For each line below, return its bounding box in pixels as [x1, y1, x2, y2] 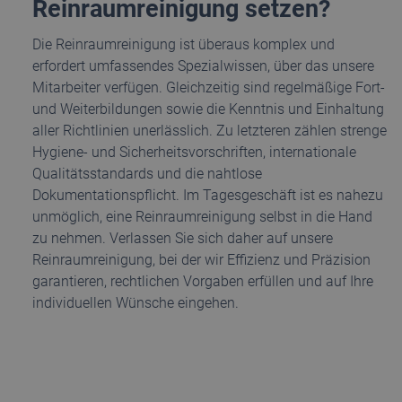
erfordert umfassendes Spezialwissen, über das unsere [32, 57, 374, 74]
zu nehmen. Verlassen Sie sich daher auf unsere [32, 229, 333, 247]
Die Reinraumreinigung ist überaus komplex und [32, 35, 335, 53]
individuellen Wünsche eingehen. [32, 293, 239, 311]
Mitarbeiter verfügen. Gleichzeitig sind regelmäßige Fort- [32, 78, 385, 96]
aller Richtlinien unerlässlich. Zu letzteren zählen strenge [32, 121, 387, 139]
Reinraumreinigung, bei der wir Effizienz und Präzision [32, 250, 371, 268]
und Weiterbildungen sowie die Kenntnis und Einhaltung [32, 100, 384, 118]
